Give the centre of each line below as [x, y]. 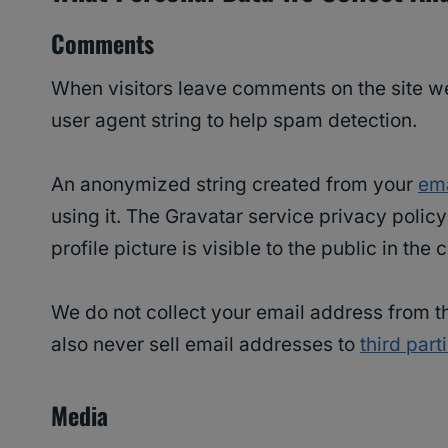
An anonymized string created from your [234, 185]
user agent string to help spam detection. [234, 121]
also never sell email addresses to [205, 345]
